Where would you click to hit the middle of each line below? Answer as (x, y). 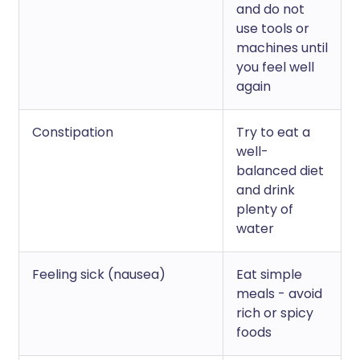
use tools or (273, 29)
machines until (282, 48)
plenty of (265, 209)
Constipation (73, 132)
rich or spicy (275, 313)
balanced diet (280, 171)
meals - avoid (279, 294)
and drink (266, 190)
